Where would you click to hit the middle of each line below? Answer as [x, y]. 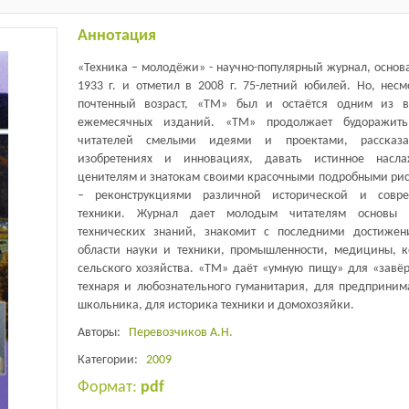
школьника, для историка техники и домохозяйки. [215, 305]
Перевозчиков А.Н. [180, 332]
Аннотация [116, 36]
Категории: [111, 360]
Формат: [109, 387]
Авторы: [103, 332]
